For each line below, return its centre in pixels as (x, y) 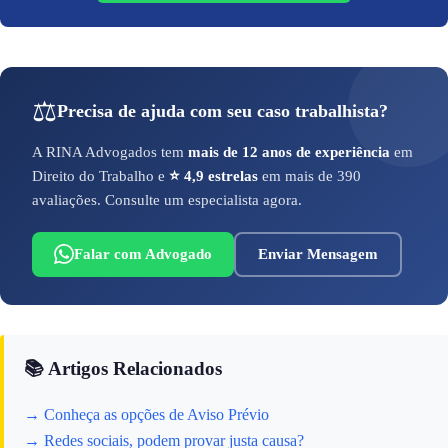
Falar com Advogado (143, 253)
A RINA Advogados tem (110, 151)
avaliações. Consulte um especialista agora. (167, 199)
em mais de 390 (309, 175)
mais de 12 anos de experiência (289, 151)
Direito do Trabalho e (100, 175)
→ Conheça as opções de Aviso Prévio (146, 414)
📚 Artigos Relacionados (123, 368)
